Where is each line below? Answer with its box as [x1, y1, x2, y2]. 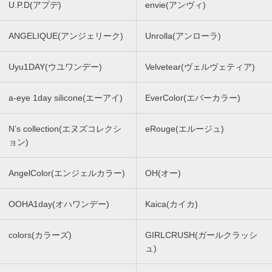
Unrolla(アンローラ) [145, 30, 221, 41]
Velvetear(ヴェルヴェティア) [145, 61, 255, 72]
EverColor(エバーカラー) [145, 92, 240, 103]
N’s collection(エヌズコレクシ [8, 123, 121, 134]
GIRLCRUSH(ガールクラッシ [145, 229, 257, 240]
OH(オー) [145, 168, 181, 178]
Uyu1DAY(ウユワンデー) [8, 61, 102, 72]
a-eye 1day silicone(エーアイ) [8, 92, 123, 103]
